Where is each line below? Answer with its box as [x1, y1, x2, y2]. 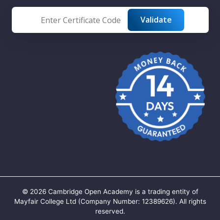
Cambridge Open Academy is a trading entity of [46, 188, 198, 196]
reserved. [95, 207, 125, 216]
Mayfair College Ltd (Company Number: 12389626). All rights [14, 197, 206, 206]
